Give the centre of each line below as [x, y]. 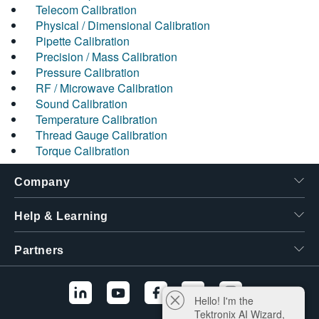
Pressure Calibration [88, 73]
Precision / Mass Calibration [106, 57]
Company [42, 182]
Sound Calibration [82, 104]
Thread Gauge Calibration [101, 135]
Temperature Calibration [96, 120]
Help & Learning [61, 216]
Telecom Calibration [86, 10]
